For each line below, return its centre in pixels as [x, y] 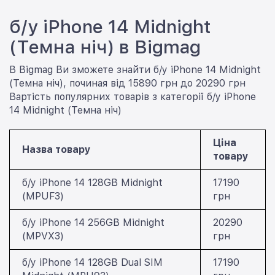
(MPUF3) [43, 196]
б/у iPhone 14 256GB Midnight [93, 222]
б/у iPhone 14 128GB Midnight [92, 182]
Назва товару [56, 149]
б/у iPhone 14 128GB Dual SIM [92, 262]
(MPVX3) [43, 236]
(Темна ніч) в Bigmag [105, 46]
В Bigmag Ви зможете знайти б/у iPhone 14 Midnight [135, 69]
